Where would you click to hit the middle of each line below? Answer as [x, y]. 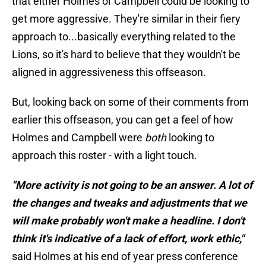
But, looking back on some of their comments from [130, 102]
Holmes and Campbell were [78, 138]
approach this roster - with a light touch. [104, 156]
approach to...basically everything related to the [124, 37]
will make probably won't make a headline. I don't [128, 221]
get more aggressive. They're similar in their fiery [126, 19]
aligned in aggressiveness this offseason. [109, 72]
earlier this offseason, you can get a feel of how [123, 120]
